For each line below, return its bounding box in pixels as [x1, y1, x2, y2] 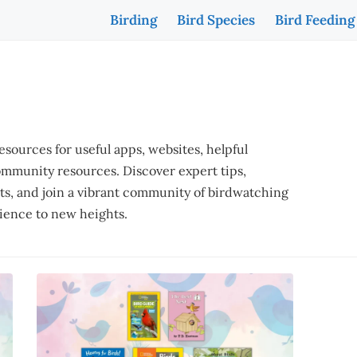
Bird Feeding [275, 11, 355, 29]
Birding [110, 11, 157, 29]
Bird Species [177, 11, 255, 29]
